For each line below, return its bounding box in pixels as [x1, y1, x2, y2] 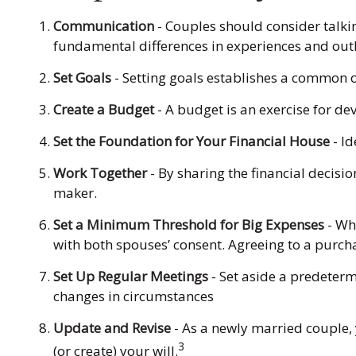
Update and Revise [52, 318, 171, 337]
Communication [52, 16, 154, 35]
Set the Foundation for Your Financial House [52, 131, 330, 150]
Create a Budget [52, 99, 154, 118]
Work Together [52, 163, 147, 182]
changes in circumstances [52, 286, 214, 305]
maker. [52, 183, 97, 202]
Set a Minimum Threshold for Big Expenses [52, 215, 324, 234]
